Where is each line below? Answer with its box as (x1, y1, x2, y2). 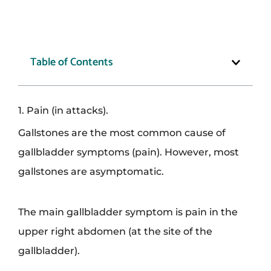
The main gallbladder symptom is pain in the (18, 206, 238, 218)
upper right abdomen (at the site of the (18, 225, 212, 238)
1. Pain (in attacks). (18, 104, 108, 117)
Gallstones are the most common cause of (18, 126, 226, 139)
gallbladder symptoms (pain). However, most (18, 146, 239, 158)
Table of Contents (30, 53, 113, 72)
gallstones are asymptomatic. (18, 165, 164, 178)
